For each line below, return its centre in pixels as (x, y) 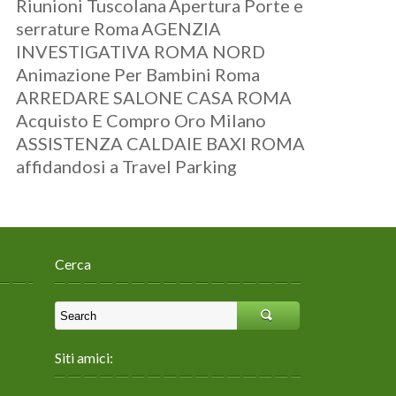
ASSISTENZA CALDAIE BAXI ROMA (161, 143)
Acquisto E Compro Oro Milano (141, 120)
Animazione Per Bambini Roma (138, 74)
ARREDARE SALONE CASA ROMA (154, 97)
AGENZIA (182, 28)
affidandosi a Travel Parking (127, 166)
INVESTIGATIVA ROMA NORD (141, 51)
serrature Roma (78, 28)
